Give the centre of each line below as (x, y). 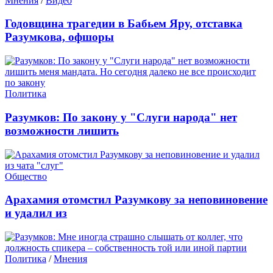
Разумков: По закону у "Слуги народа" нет (121, 117)
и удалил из (36, 213)
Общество (26, 176)
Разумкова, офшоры (59, 37)
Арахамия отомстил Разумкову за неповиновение (136, 200)
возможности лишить (62, 130)
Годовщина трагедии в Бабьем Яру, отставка (124, 24)
